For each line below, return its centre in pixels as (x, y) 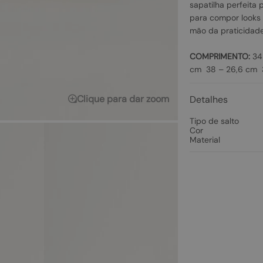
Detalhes (208, 100)
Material (205, 140)
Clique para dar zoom (123, 99)
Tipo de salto (214, 121)
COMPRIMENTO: (220, 56)
